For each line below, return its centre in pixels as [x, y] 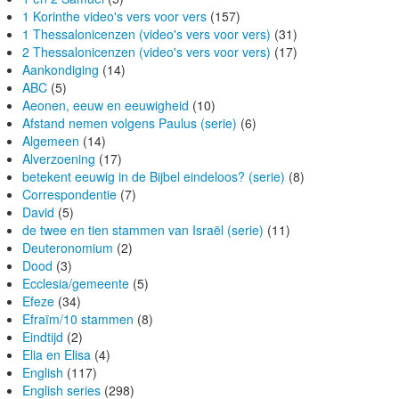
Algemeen [51, 141]
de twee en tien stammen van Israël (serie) [143, 230]
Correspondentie [69, 195]
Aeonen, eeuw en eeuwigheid [106, 106]
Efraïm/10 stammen [78, 319]
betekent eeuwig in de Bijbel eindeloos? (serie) [154, 177]
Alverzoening [59, 159]
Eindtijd [43, 337]
